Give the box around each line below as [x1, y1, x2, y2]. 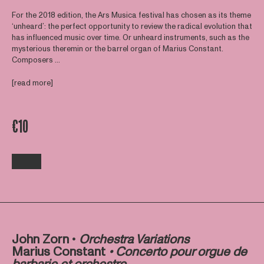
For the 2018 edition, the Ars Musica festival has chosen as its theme [11, 10, 251, 21]
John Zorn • [11, 231, 79, 249]
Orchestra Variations [78, 231, 189, 249]
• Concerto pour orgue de [105, 243, 247, 261]
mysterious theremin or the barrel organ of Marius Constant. [11, 44, 223, 55]
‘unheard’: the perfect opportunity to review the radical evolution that [11, 21, 252, 32]
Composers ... [11, 55, 60, 66]
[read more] [11, 77, 53, 88]
